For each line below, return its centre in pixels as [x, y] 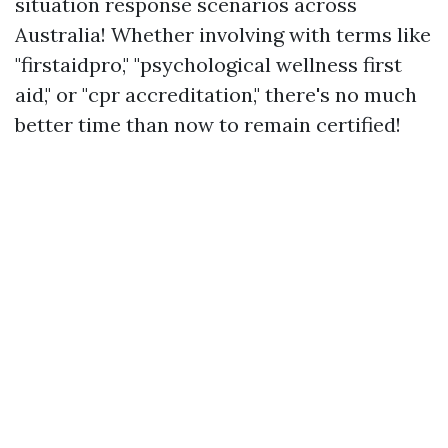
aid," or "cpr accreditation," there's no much [216, 94]
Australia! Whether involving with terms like [223, 34]
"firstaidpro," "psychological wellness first [208, 64]
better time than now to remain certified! [208, 124]
